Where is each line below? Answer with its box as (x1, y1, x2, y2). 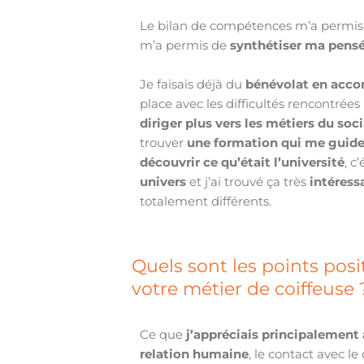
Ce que (140, 327, 187, 343)
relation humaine (140, 346, 249, 362)
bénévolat (245, 76, 310, 93)
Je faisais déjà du (140, 76, 246, 93)
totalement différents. (140, 193, 272, 210)
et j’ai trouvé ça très (186, 174, 310, 190)
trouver (140, 135, 188, 151)
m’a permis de (140, 37, 231, 54)
